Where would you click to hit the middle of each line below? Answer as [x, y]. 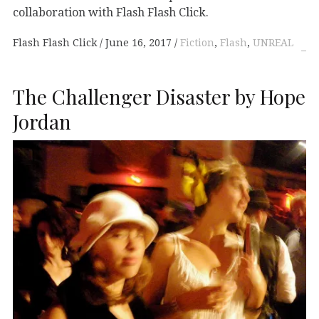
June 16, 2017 [138, 43]
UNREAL [273, 43]
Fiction [197, 43]
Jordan [42, 121]
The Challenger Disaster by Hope [159, 96]
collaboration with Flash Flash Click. [111, 12]
